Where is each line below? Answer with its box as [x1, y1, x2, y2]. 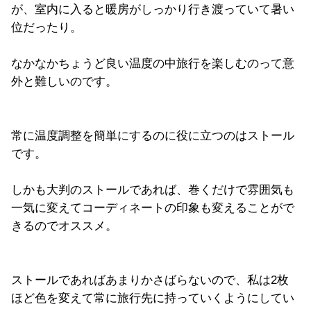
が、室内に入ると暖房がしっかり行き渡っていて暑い [11, 3, 294, 16]
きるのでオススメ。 [11, 219, 117, 233]
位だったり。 [11, 21, 82, 34]
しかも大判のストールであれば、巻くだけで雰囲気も [11, 183, 294, 196]
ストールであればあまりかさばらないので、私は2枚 [11, 274, 289, 287]
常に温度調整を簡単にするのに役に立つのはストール [11, 129, 294, 142]
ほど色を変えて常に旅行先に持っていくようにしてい [11, 292, 294, 305]
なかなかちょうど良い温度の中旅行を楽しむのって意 [11, 57, 294, 70]
